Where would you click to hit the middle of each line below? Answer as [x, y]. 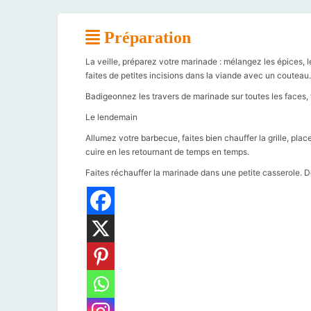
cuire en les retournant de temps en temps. [167, 151]
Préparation [145, 37]
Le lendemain [111, 117]
